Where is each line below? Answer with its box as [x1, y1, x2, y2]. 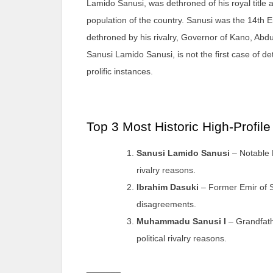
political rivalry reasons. [136, 233, 227, 244]
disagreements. [136, 199, 196, 210]
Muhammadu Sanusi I [136, 216, 226, 227]
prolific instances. [87, 66, 153, 77]
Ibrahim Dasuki [136, 182, 199, 193]
